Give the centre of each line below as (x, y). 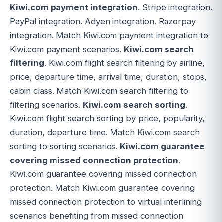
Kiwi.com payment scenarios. (67, 49)
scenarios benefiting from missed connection (97, 216)
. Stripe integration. (175, 8)
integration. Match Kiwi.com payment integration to (109, 35)
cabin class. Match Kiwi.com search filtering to (99, 91)
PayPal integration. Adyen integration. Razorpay (103, 22)
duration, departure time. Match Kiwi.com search (105, 133)
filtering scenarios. (46, 105)
